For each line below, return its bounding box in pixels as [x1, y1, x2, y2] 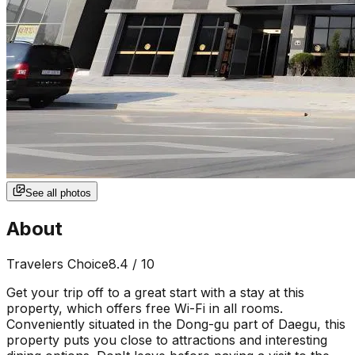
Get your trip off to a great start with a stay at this [6, 284, 304, 300]
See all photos [25, 186, 91, 199]
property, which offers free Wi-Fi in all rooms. [6, 300, 283, 316]
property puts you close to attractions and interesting [6, 331, 327, 348]
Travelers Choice [6, 255, 109, 272]
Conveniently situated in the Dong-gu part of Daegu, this [6, 315, 345, 332]
